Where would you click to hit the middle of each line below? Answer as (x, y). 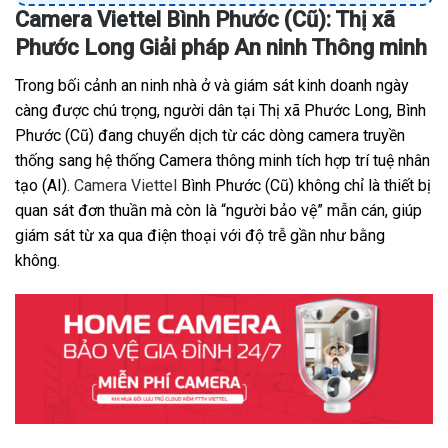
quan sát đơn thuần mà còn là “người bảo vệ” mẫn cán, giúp (218, 211)
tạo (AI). (44, 186)
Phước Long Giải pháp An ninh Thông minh (221, 48)
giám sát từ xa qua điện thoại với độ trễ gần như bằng (200, 236)
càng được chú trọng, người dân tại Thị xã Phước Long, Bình (220, 111)
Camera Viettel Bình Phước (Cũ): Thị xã (205, 20)
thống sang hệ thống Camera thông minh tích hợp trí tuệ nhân (222, 161)
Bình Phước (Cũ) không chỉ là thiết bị (304, 186)
